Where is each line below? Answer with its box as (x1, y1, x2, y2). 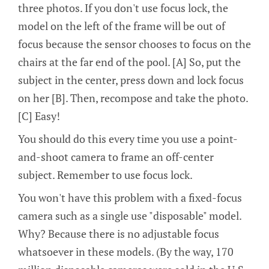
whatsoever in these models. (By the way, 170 (18, 244, 234, 259)
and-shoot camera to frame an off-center (18, 149, 214, 164)
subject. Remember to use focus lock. (18, 167, 193, 182)
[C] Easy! (18, 109, 60, 124)
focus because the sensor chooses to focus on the (18, 37, 251, 52)
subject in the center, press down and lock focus (18, 73, 244, 88)
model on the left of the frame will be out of (18, 19, 225, 34)
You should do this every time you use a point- (18, 131, 238, 146)
